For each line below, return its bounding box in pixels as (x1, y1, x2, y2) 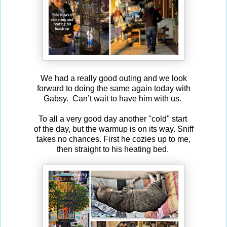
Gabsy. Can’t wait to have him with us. (42, 94, 185, 103)
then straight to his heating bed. (56, 145, 171, 154)
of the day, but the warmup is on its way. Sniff (33, 125, 194, 134)
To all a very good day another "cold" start (38, 115, 189, 124)
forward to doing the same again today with (36, 84, 191, 93)
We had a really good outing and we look (38, 74, 189, 83)
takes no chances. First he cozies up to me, (34, 135, 193, 144)
